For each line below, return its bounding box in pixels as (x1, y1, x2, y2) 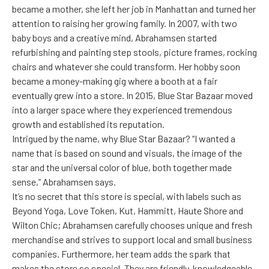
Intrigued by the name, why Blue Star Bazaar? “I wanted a (12, 133, 235, 145)
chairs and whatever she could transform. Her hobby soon (12, 61, 240, 73)
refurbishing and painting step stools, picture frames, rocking (12, 46, 257, 58)
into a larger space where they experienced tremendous (12, 104, 232, 116)
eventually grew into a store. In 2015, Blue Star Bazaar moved (12, 89, 253, 101)
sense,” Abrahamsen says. (12, 176, 116, 188)
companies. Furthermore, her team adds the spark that (12, 248, 231, 260)
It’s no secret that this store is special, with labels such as (12, 190, 241, 202)
